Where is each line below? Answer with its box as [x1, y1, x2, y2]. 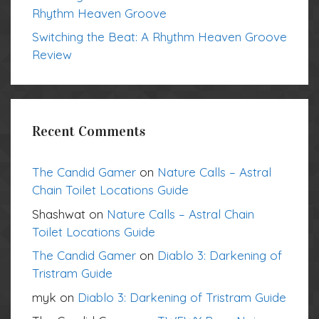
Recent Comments [32, 122, 145, 140]
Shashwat [32, 206, 85, 221]
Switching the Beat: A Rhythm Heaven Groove [32, 29, 287, 44]
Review [32, 47, 72, 62]
